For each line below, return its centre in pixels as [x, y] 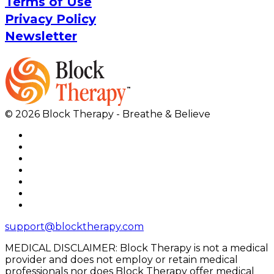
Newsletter [41, 36]
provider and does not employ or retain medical [121, 259]
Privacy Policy [50, 19]
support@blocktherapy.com [74, 226]
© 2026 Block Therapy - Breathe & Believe [108, 114]
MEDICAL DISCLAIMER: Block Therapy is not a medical [137, 248]
